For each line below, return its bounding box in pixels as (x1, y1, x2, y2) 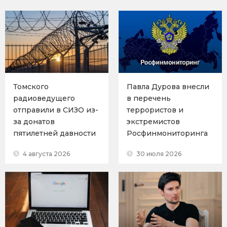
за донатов (13, 117, 55, 126)
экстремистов (127, 117, 180, 126)
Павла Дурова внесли (127, 82, 209, 91)
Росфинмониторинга (127, 128, 208, 138)
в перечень (127, 93, 171, 103)
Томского (13, 82, 49, 91)
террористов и (127, 105, 183, 115)
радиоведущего (13, 93, 75, 103)
